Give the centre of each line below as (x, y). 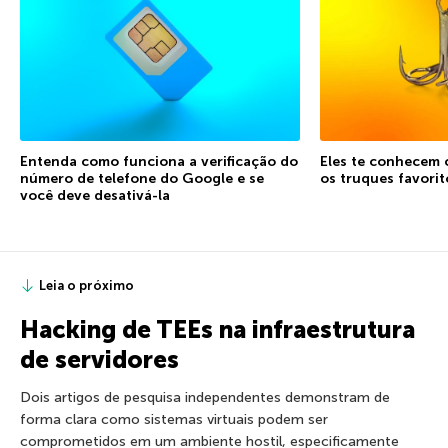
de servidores (99, 359)
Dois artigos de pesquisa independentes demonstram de (205, 397)
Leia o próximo (86, 285)
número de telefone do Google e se (142, 178)
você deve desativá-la (95, 195)
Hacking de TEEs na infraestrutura (217, 329)
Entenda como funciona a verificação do (159, 161)
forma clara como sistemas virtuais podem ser (174, 419)
